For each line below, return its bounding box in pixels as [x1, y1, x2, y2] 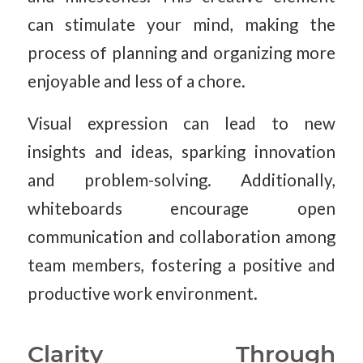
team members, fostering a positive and [27, 255, 336, 275]
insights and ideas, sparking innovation [27, 142, 336, 162]
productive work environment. [27, 284, 258, 304]
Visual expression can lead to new [27, 113, 336, 134]
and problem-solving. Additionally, [27, 170, 336, 190]
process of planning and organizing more [27, 42, 336, 62]
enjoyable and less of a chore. [27, 70, 246, 91]
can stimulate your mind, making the [27, 14, 336, 34]
